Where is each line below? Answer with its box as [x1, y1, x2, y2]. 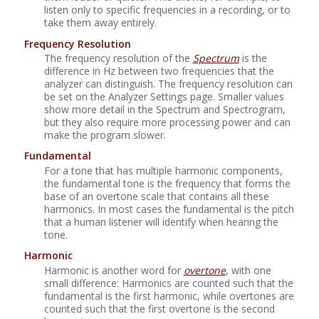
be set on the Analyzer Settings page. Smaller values [43, 89, 284, 103]
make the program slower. [43, 127, 166, 142]
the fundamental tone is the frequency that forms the [43, 176, 291, 190]
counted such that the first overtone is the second [43, 301, 275, 315]
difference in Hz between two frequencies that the [43, 63, 274, 78]
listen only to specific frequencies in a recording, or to [43, 2, 291, 16]
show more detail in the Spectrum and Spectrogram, [43, 102, 286, 116]
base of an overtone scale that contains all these [43, 189, 269, 203]
